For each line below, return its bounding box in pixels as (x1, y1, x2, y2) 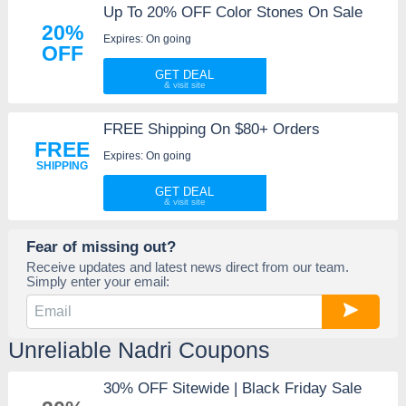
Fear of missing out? (25, 237, 176, 256)
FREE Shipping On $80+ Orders (102, 121, 320, 139)
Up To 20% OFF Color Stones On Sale (102, 4, 362, 22)
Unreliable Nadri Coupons (7, 337, 270, 363)
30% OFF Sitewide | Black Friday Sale (102, 380, 362, 398)
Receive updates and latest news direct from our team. (25, 259, 349, 275)
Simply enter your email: (25, 274, 169, 290)
